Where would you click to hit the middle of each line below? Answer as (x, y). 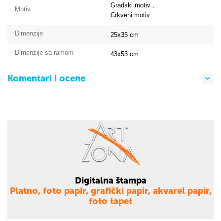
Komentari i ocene (46, 78)
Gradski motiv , (133, 5)
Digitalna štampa (110, 181)
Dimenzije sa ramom (44, 53)
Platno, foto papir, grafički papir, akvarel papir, (110, 191)
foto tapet (110, 201)
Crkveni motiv (130, 15)
